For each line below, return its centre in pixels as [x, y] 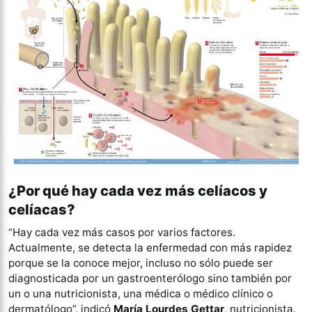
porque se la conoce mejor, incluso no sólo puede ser [141, 263]
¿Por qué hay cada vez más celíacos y [138, 190]
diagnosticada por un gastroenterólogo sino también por [150, 278]
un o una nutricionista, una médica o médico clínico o [141, 293]
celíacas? [42, 209]
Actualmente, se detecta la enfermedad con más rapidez [150, 247]
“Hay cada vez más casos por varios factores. [122, 232]
